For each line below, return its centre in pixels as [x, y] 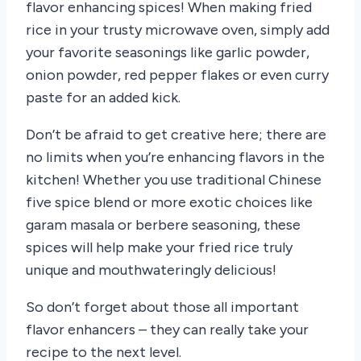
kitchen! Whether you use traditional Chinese [174, 180]
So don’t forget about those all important [162, 307]
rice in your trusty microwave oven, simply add [178, 30]
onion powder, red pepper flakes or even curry [177, 75]
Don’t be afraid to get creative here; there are [176, 135]
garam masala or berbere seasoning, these [163, 225]
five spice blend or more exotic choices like [169, 203]
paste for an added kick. [103, 98]
